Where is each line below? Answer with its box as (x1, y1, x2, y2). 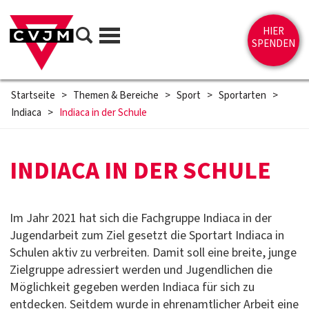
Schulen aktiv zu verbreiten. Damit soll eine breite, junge (10, 244, 297, 261)
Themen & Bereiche (72, 88, 159, 103)
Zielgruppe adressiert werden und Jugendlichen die (10, 261, 272, 279)
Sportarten (218, 88, 266, 103)
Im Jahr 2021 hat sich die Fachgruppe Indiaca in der (10, 210, 272, 227)
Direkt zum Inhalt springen (12, 10, 113, 23)
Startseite (10, 88, 55, 103)
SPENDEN (252, 37, 295, 51)
